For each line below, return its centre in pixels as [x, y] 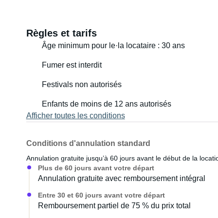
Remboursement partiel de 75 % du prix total [114, 206]
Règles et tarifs [61, 33]
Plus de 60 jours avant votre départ [96, 168]
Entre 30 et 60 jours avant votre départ [101, 195]
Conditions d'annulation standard [88, 143]
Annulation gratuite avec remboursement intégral [121, 178]
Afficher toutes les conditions [75, 116]
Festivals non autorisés [82, 84]
